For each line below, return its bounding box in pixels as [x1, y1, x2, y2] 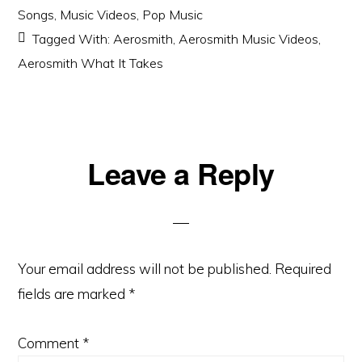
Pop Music [142, 6, 204, 23]
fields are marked [18, 285, 129, 302]
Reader [17, 152, 99, 187]
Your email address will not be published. [18, 260, 272, 277]
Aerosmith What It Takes [18, 55, 164, 71]
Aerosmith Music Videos [179, 31, 319, 47]
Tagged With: [32, 31, 114, 47]
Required [275, 260, 332, 277]
